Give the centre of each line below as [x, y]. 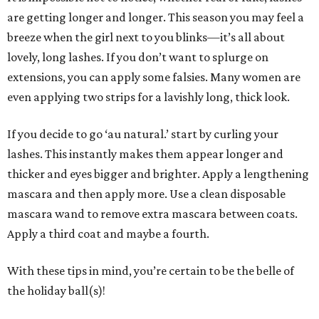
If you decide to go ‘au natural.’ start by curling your [143, 134]
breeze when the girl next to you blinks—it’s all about [146, 37]
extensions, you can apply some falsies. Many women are [154, 77]
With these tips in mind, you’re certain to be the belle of [151, 271]
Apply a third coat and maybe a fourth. [108, 234]
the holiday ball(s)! [56, 291]
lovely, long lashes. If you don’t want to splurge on [138, 57]
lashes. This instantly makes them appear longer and [145, 154]
